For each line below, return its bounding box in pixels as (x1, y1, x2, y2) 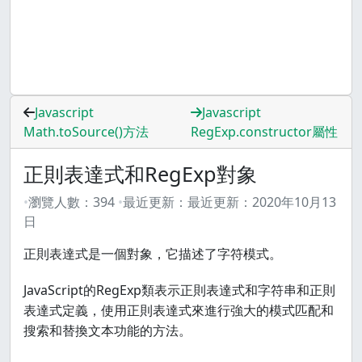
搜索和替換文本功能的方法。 (23, 322, 192, 339)
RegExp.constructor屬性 (191, 123, 338, 141)
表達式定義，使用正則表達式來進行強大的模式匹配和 (23, 301, 334, 319)
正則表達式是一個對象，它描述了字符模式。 (23, 245, 282, 263)
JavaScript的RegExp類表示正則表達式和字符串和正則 (23, 281, 335, 299)
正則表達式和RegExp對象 (23, 160, 257, 187)
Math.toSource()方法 (23, 123, 149, 141)
